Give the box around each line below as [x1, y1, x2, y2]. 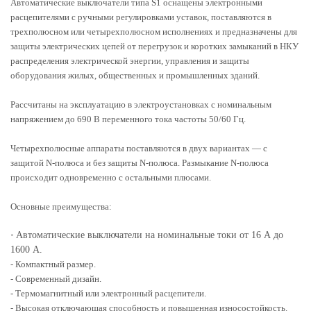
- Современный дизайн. [10, 273, 101, 284]
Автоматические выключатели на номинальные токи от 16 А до [16, 229, 283, 240]
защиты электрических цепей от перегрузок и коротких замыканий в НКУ [10, 40, 299, 51]
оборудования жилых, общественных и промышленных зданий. [10, 69, 260, 81]
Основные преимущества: [10, 201, 112, 212]
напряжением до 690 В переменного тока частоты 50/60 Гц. [10, 113, 246, 124]
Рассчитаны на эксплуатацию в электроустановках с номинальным [10, 99, 271, 110]
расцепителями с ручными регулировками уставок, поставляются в [10, 11, 271, 22]
